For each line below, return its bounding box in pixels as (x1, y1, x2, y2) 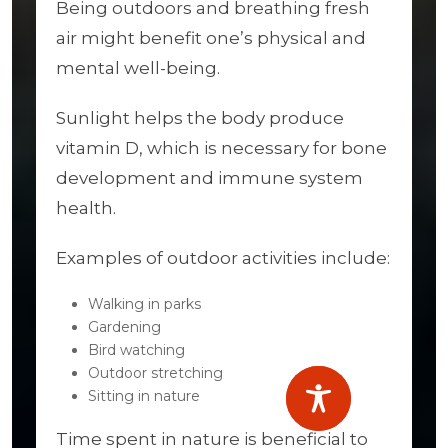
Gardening (88, 318, 161, 336)
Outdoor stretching (88, 364, 223, 382)
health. (56, 198, 116, 218)
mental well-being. (56, 58, 220, 78)
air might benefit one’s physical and (56, 28, 366, 48)
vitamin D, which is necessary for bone (56, 138, 387, 158)
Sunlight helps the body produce (56, 108, 344, 128)
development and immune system (56, 168, 363, 188)
